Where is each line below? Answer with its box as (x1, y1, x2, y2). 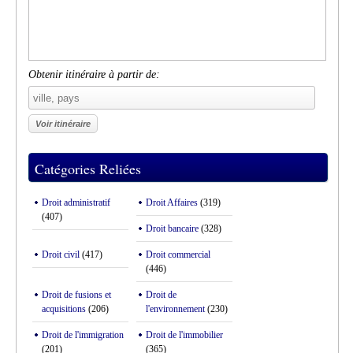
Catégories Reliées (35, 159, 141, 178)
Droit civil (42, 249, 80, 260)
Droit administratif (42, 197, 110, 208)
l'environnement (146, 303, 205, 314)
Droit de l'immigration (42, 329, 124, 340)
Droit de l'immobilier (146, 329, 223, 340)
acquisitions (42, 303, 86, 314)
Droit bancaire (146, 223, 199, 234)
